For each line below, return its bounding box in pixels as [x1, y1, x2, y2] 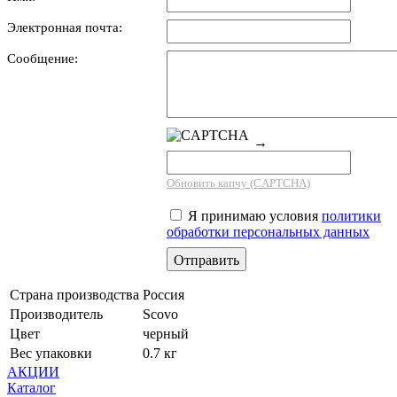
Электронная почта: [7, 19, 122, 35]
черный [143, 325, 189, 341]
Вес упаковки [10, 345, 92, 361]
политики [322, 207, 381, 223]
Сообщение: [7, 51, 78, 66]
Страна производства [10, 286, 139, 302]
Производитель [10, 306, 103, 322]
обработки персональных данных [167, 223, 370, 239]
